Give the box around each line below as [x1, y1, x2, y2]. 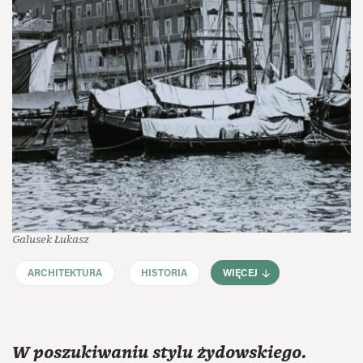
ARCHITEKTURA [28, 268, 102, 279]
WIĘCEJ [223, 269, 258, 280]
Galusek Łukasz [12, 233, 89, 246]
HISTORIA [141, 268, 187, 279]
